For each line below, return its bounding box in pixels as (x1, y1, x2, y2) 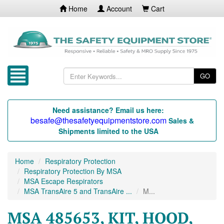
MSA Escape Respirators (24, 176, 103, 186)
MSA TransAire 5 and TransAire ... (24, 186, 132, 196)
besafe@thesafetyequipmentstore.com (30, 114, 166, 126)
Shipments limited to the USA (58, 126, 158, 136)
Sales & (168, 115, 194, 126)
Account (104, 3, 132, 13)
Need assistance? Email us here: (52, 105, 164, 115)
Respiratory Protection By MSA (24, 166, 121, 176)
